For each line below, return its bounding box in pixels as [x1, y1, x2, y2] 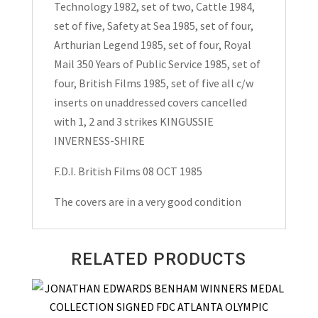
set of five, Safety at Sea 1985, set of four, [53, 18, 253, 33]
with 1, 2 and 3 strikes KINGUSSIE [53, 114, 214, 129]
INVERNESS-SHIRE [53, 133, 145, 148]
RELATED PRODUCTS [71, 249, 247, 270]
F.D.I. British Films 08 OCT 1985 [53, 164, 202, 179]
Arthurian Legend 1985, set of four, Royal [53, 38, 251, 53]
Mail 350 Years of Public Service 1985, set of [53, 57, 261, 72]
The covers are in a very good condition [53, 194, 241, 209]
